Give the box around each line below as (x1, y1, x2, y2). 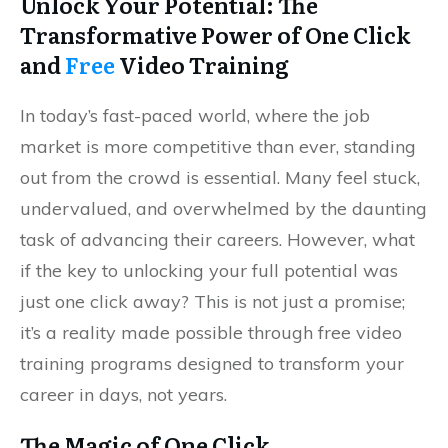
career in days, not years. (20, 383, 227, 406)
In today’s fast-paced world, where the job (20, 104, 370, 127)
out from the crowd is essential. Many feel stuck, (20, 166, 420, 189)
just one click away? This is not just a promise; (20, 290, 405, 313)
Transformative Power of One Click (20, 18, 410, 51)
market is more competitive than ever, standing (20, 135, 416, 158)
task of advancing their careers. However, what (20, 228, 415, 251)
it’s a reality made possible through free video (20, 321, 402, 344)
